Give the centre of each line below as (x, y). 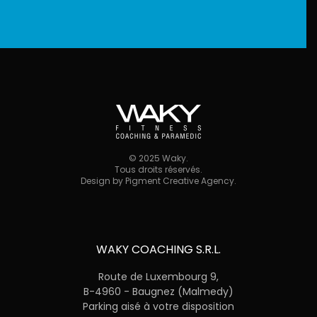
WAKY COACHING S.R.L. (158, 250)
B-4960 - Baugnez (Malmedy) (158, 292)
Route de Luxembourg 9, (158, 277)
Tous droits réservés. (158, 170)
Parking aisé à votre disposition (158, 307)
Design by (103, 181)
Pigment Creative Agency (180, 181)
